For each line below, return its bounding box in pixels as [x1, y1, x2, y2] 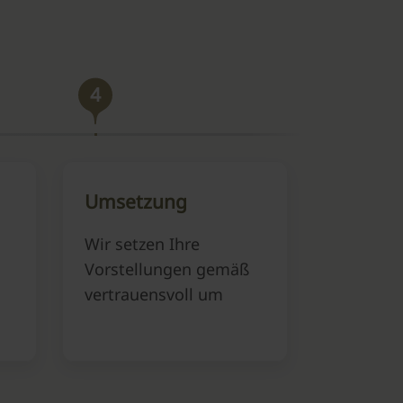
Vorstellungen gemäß [85, 258, 249, 280]
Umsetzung [85, 189, 187, 214]
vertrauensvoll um [85, 283, 223, 305]
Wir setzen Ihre [85, 233, 200, 255]
